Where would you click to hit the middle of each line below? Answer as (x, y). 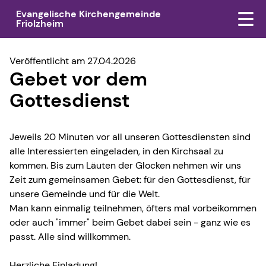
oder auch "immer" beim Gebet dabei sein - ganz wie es (130, 222)
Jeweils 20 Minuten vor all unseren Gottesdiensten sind (130, 137)
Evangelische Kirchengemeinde (88, 14)
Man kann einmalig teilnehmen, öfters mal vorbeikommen (133, 208)
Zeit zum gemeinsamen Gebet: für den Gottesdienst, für (130, 179)
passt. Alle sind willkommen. (70, 236)
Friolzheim (39, 23)
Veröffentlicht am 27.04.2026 (73, 61)
